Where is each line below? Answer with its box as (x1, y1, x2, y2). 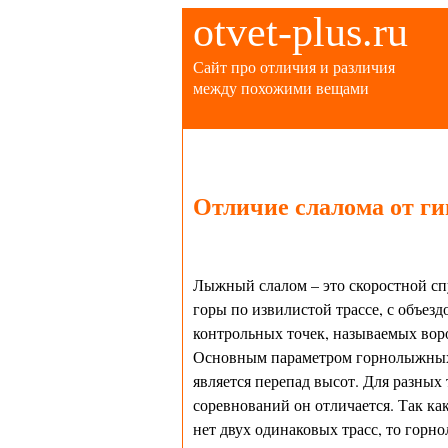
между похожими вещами (192, 77, 369, 98)
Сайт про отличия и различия (192, 56, 395, 77)
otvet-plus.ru (192, 9, 408, 55)
